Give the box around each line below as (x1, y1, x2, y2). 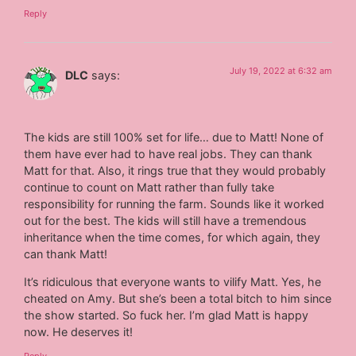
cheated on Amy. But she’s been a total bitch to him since (24, 292, 332, 306)
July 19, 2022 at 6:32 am (229, 65, 332, 77)
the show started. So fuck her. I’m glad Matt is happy (24, 308, 309, 323)
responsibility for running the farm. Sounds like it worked (24, 196, 325, 211)
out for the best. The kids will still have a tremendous (24, 213, 308, 227)
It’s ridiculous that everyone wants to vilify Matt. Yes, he (24, 275, 322, 289)
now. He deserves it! (24, 325, 133, 339)
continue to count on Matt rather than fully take (24, 180, 275, 194)
